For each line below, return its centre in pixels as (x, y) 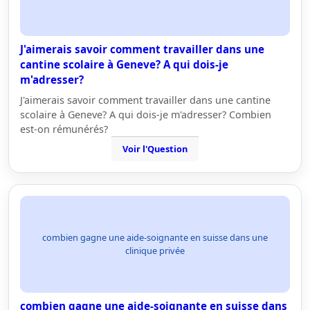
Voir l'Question (155, 149)
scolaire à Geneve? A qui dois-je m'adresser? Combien (146, 115)
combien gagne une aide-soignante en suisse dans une (155, 237)
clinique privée (155, 250)
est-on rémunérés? (64, 129)
